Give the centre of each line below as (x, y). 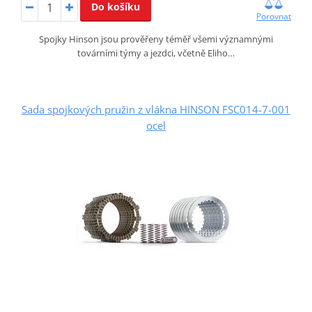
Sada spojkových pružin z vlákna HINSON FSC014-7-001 (156, 109)
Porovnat (274, 16)
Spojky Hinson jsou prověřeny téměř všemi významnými (156, 39)
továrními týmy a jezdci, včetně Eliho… (156, 53)
